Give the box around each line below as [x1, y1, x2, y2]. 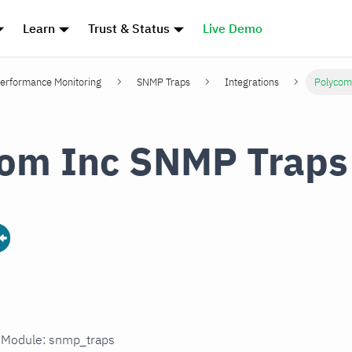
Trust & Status [88, 20, 170, 36]
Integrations [225, 75, 280, 90]
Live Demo [202, 20, 262, 36]
